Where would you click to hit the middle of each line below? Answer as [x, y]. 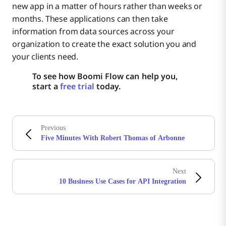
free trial [77, 86]
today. [108, 86]
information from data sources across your [93, 31]
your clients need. [45, 56]
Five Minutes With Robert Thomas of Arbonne [113, 138]
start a [46, 86]
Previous [53, 128]
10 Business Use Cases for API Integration [123, 181]
